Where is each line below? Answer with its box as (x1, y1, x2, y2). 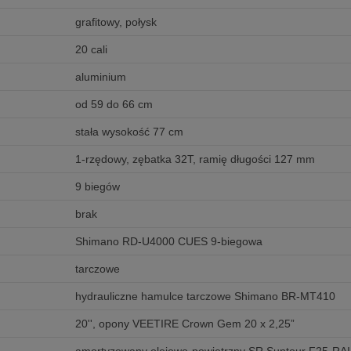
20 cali (74, 43, 107, 56)
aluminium (74, 71, 126, 84)
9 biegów (74, 180, 120, 194)
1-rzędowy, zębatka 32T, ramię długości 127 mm (74, 153, 315, 166)
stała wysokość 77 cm (74, 125, 183, 139)
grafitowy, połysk (74, 16, 157, 29)
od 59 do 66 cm (74, 98, 153, 111)
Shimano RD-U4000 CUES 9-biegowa (74, 235, 262, 248)
